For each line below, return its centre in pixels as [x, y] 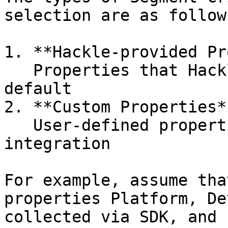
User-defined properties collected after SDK [19, 125]
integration [57, 144]
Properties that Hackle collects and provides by [19, 70]
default [38, 89]
